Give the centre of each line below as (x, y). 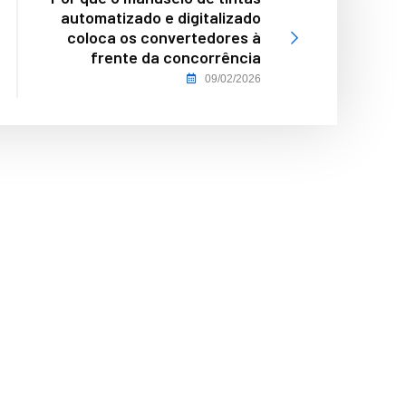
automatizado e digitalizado (161, 17)
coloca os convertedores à (164, 37)
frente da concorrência (176, 57)
